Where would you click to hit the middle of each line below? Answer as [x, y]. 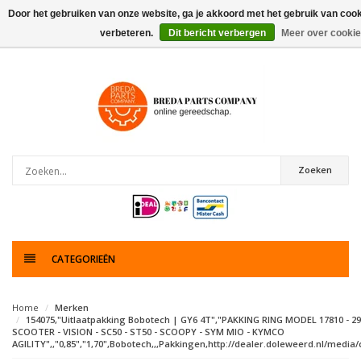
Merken [72, 307]
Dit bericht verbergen [217, 33]
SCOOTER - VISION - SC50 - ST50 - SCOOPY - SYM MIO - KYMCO [148, 332]
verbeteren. [127, 33]
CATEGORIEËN [83, 259]
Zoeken [315, 170]
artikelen [92, 38]
